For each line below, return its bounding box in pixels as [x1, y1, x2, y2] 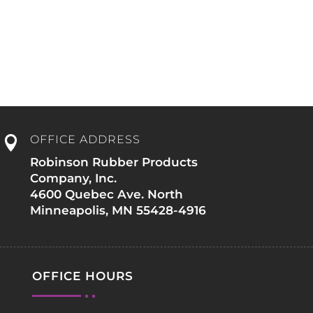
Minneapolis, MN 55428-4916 [29, 203, 206, 218]
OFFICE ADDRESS [29, 133, 140, 147]
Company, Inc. [29, 171, 117, 186]
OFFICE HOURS [31, 269, 133, 284]
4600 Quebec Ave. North [29, 187, 183, 202]
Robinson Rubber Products [29, 155, 198, 170]
